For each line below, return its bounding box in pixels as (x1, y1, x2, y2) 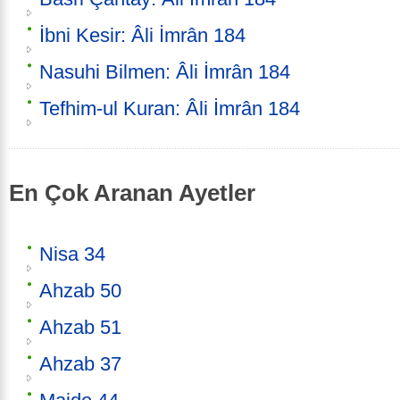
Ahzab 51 (39, 315, 121, 338)
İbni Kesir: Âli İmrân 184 (39, 24, 246, 47)
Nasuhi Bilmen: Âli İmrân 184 (39, 61, 290, 84)
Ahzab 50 (39, 279, 121, 302)
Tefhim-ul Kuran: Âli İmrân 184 (39, 97, 300, 121)
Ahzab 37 (39, 352, 121, 375)
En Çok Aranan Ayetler (9, 180, 255, 206)
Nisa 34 (39, 242, 105, 265)
